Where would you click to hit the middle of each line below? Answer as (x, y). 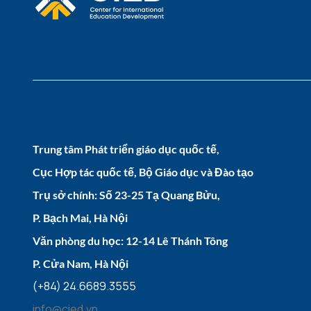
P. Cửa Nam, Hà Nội (81, 263)
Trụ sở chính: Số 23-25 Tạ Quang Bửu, (126, 194)
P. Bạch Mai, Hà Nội (80, 217)
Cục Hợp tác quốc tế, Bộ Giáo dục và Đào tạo (143, 171)
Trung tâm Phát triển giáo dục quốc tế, (126, 149)
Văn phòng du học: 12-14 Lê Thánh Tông (130, 240)
